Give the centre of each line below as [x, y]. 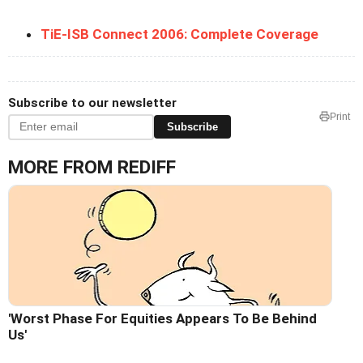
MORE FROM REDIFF [92, 167]
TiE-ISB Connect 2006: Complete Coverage [179, 34]
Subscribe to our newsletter [92, 102]
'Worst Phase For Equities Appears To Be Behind [162, 318]
